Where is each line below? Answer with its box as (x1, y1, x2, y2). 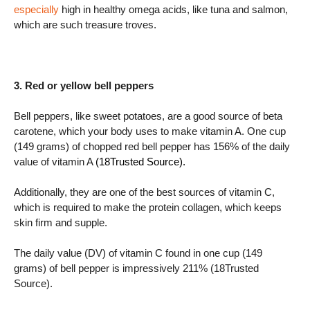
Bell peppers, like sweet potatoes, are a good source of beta (14, 110, 282, 122)
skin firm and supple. (14, 217, 107, 228)
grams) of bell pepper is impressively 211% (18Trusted (14, 262, 259, 274)
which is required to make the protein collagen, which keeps (14, 201, 282, 213)
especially (14, 3, 59, 15)
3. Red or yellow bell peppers (14, 80, 154, 91)
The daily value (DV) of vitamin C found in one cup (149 (14, 247, 262, 259)
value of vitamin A (14, 156, 95, 167)
